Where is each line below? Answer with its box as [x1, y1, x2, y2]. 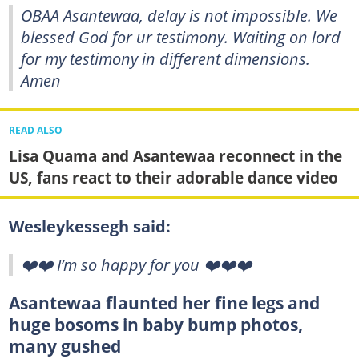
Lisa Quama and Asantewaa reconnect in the [8, 144, 342, 167]
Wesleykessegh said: [8, 214, 171, 237]
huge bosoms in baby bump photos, [8, 313, 303, 336]
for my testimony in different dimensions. [21, 47, 310, 71]
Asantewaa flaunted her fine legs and [8, 291, 320, 314]
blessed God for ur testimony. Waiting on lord [21, 26, 341, 49]
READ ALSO [8, 123, 63, 136]
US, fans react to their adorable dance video [8, 166, 338, 188]
